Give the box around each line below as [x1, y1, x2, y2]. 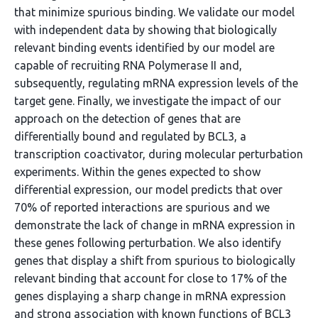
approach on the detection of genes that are [14, 112, 241, 126]
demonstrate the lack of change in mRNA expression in [14, 219, 295, 232]
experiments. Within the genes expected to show [14, 165, 261, 179]
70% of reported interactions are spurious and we [14, 201, 270, 214]
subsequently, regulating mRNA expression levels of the [14, 77, 298, 90]
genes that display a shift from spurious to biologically [14, 254, 295, 268]
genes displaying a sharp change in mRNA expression [14, 290, 286, 303]
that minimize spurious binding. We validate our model [14, 6, 295, 19]
